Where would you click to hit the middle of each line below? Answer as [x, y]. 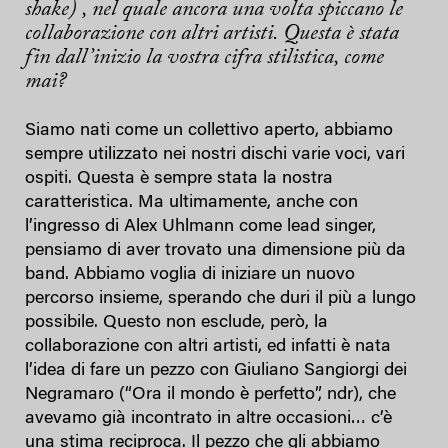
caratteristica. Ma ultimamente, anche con [191, 202]
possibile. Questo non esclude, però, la [176, 322]
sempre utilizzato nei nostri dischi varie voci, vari [215, 154]
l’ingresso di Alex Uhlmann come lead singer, [200, 226]
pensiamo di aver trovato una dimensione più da [215, 250]
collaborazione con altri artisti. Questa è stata [212, 33]
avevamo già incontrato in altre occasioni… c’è [208, 418]
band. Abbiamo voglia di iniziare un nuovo [190, 274]
